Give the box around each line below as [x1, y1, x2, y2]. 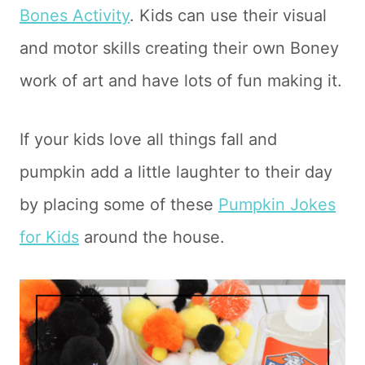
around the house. [79, 227, 225, 247]
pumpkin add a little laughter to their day [20, 162, 332, 182]
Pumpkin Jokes [218, 195, 336, 214]
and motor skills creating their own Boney [20, 38, 339, 58]
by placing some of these [20, 195, 218, 214]
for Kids [20, 227, 79, 247]
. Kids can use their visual [130, 6, 327, 25]
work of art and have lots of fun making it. [20, 71, 342, 90]
